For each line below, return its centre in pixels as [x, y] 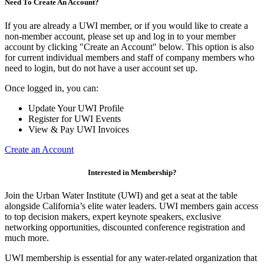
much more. [27, 238]
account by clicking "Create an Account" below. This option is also [129, 47]
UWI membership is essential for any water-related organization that [131, 258]
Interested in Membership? [132, 172]
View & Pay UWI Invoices [79, 129]
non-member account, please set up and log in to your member [120, 36]
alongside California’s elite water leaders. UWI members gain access [131, 206]
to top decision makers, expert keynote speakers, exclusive [113, 217]
